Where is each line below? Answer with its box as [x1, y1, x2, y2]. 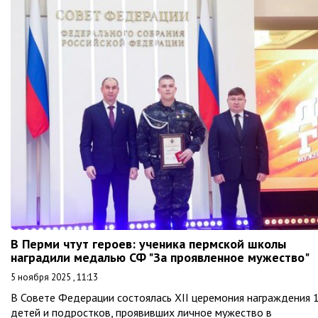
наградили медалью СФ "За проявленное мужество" [11, 249, 309, 265]
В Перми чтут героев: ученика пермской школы [11, 236, 286, 252]
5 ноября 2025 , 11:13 [11, 271, 98, 283]
